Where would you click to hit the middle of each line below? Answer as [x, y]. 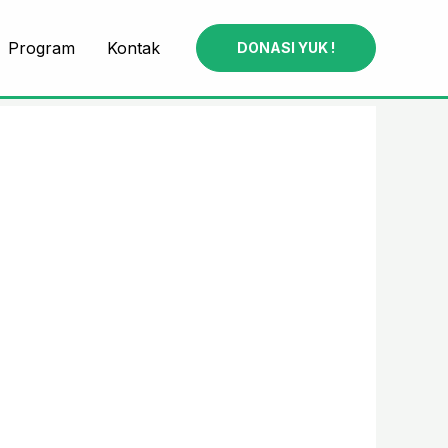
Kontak [133, 47]
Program [41, 47]
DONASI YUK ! [286, 47]
